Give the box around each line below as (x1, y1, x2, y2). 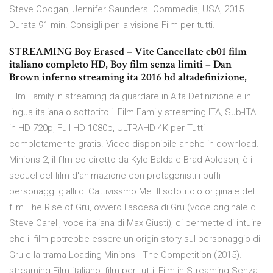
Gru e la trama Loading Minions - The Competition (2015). (9, 249, 242, 261)
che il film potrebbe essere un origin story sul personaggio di (9, 233, 260, 245)
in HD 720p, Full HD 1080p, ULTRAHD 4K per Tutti (9, 122, 205, 134)
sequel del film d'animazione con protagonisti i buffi (9, 170, 221, 182)
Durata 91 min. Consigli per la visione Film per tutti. (9, 19, 215, 31)
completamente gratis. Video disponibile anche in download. (9, 138, 259, 150)
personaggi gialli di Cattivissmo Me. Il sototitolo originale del (9, 186, 255, 197)
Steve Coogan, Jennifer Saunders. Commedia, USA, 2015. (9, 4, 246, 15)
